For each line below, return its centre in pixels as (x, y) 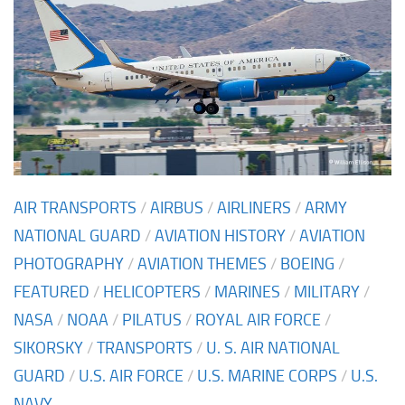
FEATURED (52, 292)
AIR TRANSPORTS (75, 207)
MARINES (247, 292)
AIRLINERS (254, 207)
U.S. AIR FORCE (131, 376)
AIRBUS (177, 207)
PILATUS (152, 320)
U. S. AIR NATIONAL (273, 348)
